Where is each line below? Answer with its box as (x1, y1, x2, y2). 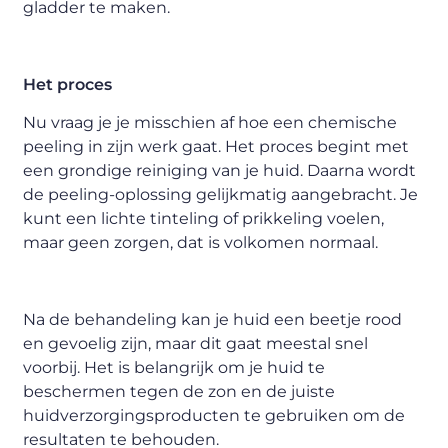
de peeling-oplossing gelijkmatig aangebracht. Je (23, 185, 419, 205)
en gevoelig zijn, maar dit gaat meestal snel (23, 333, 369, 353)
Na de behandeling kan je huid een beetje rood (23, 309, 403, 329)
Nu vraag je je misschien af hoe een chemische (23, 113, 398, 133)
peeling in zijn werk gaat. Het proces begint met (23, 137, 410, 157)
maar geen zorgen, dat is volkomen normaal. (23, 233, 379, 253)
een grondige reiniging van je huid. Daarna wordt (23, 161, 417, 181)
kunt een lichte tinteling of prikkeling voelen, (23, 209, 385, 229)
